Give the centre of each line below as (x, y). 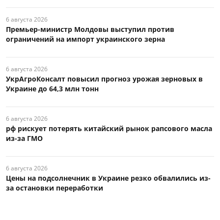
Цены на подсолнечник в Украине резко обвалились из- (108, 178)
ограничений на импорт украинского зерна (85, 39)
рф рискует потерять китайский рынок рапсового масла (109, 129)
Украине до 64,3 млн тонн (52, 89)
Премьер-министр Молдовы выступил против (90, 29)
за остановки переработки (55, 188)
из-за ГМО (24, 138)
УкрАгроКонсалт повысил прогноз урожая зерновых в (104, 79)
